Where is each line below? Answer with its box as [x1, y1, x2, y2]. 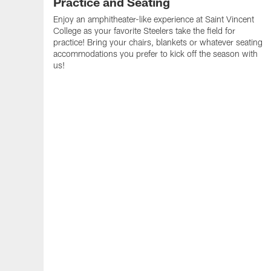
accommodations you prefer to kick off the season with [53, 48, 258, 59]
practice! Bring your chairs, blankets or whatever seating [53, 36, 263, 47]
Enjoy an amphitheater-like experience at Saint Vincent [53, 13, 254, 24]
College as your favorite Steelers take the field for [53, 25, 235, 36]
